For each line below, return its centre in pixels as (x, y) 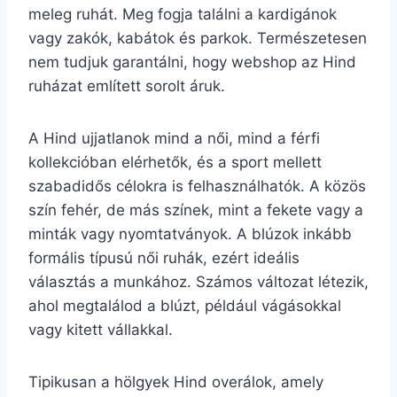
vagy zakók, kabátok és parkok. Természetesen (198, 38)
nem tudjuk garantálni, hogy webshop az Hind (192, 62)
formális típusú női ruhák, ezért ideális (164, 258)
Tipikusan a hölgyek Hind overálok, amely (176, 382)
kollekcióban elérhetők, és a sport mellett (175, 162)
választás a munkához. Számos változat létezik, (198, 282)
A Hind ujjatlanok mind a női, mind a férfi (174, 138)
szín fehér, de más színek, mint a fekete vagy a (196, 210)
